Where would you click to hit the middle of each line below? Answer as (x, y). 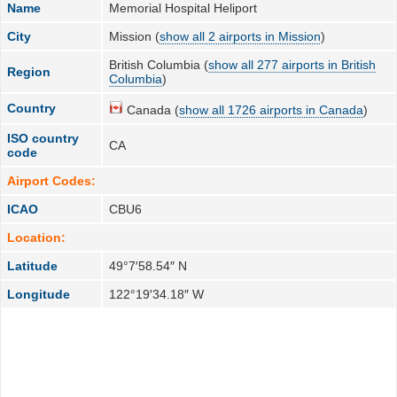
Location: (37, 237)
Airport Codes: (52, 180)
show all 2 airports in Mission (241, 36)
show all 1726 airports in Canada (272, 109)
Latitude (33, 265)
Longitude (39, 294)
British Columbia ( (159, 64)
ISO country (43, 138)
